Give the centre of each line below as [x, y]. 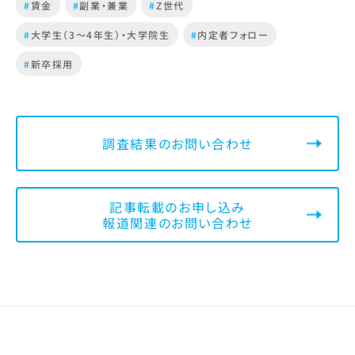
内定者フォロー [233, 35]
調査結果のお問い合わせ [177, 144]
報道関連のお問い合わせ [177, 223]
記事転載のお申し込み [177, 207]
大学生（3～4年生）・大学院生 [100, 35]
